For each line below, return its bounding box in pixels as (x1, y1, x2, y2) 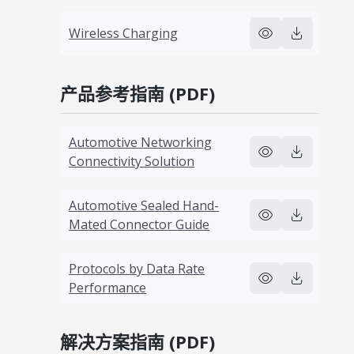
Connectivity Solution (69, 152, 195, 170)
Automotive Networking (69, 133, 213, 151)
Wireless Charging (69, 24, 179, 42)
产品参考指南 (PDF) (60, 81, 215, 105)
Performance (69, 278, 147, 296)
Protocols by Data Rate (69, 259, 205, 277)
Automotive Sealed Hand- (69, 196, 220, 214)
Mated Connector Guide (69, 215, 210, 233)
